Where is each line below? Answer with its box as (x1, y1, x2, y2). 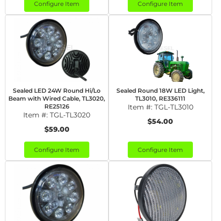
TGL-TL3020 (50, 110, 90, 119)
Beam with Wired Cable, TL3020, (8, 95, 105, 102)
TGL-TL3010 (154, 103, 193, 111)
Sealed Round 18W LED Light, (116, 87, 205, 94)
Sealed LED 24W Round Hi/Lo (13, 87, 101, 94)
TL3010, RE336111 (135, 95, 185, 102)
